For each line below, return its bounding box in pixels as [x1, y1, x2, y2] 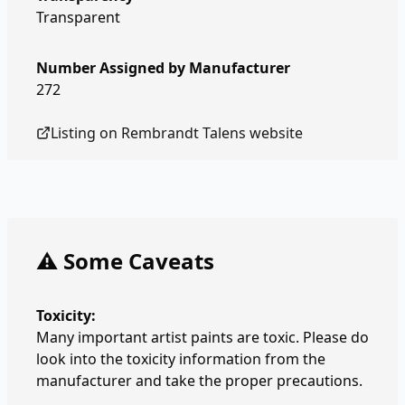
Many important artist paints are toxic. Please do [36, 327, 369, 347]
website [246, 123, 303, 143]
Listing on [51, 123, 121, 143]
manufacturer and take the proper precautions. [36, 371, 363, 391]
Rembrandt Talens [121, 123, 246, 143]
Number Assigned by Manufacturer [36, 58, 290, 78]
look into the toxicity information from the [36, 349, 325, 369]
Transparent [36, 7, 120, 27]
